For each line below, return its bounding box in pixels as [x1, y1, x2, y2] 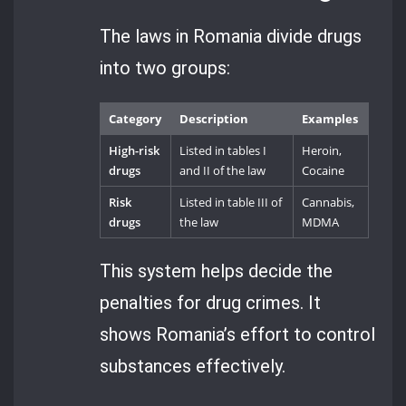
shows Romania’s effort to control [100, 324, 376, 346]
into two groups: [100, 56, 231, 79]
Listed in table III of [179, 193, 283, 210]
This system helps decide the [100, 260, 333, 283]
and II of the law [179, 161, 266, 179]
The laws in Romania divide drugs [100, 24, 362, 47]
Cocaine [302, 161, 345, 179]
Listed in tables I [179, 141, 267, 159]
